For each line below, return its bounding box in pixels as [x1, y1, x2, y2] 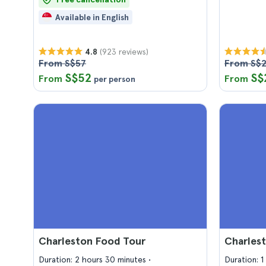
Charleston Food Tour [39, 235, 145, 247]
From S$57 [39, 58, 86, 69]
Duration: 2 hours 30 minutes [39, 255, 148, 264]
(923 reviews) [100, 46, 148, 56]
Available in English [55, 12, 129, 22]
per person [94, 74, 135, 84]
